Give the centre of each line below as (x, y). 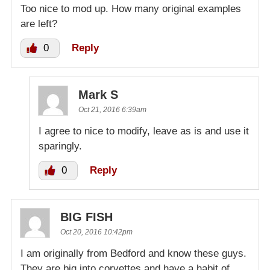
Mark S (98, 95)
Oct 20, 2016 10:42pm (96, 232)
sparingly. (60, 146)
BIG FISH (86, 217)
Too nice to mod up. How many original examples (131, 9)
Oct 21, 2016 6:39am (112, 110)
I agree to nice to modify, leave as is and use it (144, 131)
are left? (39, 24)
